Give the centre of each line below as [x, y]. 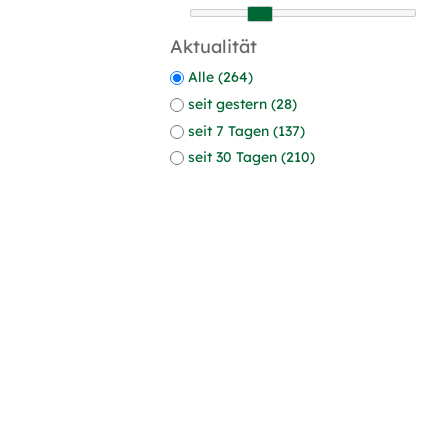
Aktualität [213, 46]
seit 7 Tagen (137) [246, 130]
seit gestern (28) [242, 103]
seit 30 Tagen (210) [251, 157]
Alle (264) [220, 76]
